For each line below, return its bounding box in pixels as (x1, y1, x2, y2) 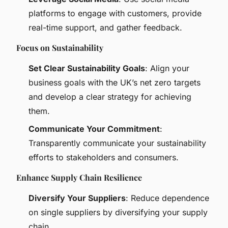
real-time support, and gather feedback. (28, 22, 182, 33)
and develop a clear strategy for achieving (28, 92, 191, 102)
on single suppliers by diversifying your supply (28, 207, 208, 217)
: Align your (145, 63, 189, 74)
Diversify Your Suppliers (28, 192, 126, 203)
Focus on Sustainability (16, 42, 103, 53)
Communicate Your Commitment (28, 123, 160, 134)
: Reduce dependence (126, 192, 209, 203)
